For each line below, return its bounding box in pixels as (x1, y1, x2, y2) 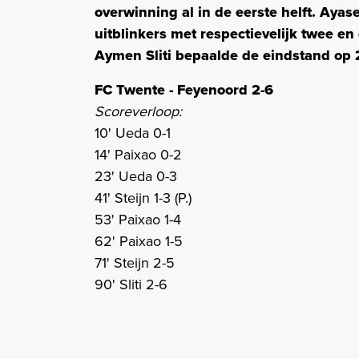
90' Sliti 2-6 (95, 274, 167, 296)
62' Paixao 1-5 (95, 231, 183, 252)
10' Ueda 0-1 (95, 123, 171, 144)
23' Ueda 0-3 (95, 166, 177, 188)
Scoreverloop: (95, 101, 182, 123)
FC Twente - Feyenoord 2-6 (95, 79, 273, 101)
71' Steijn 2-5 (95, 252, 175, 274)
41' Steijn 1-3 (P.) (95, 188, 192, 209)
